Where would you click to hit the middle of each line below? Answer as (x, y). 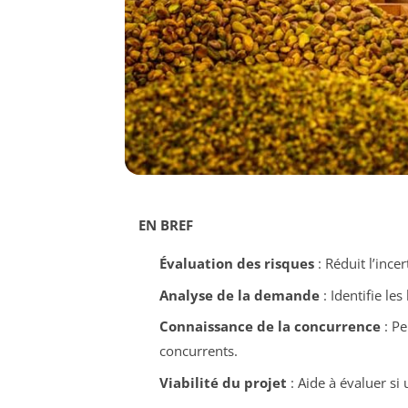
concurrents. (198, 351)
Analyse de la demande (239, 295)
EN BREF (166, 225)
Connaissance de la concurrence (270, 326)
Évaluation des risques (236, 264)
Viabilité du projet (223, 382)
